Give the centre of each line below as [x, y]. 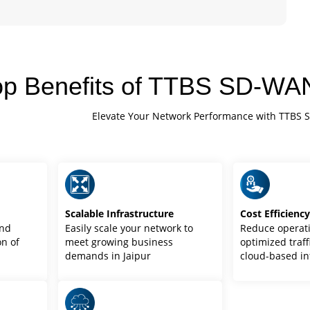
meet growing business [119, 241]
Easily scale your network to [129, 228]
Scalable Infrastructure [120, 213]
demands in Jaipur [108, 255]
